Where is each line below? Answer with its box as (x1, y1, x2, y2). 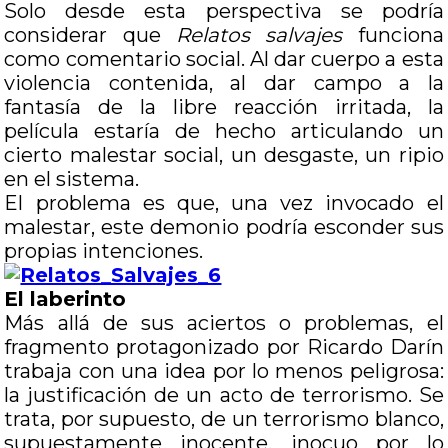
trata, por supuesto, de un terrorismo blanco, (4, 407, 444, 431)
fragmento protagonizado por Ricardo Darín (4, 335, 444, 359)
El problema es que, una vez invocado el (4, 191, 444, 215)
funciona (342, 23, 444, 47)
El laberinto (4, 287, 127, 311)
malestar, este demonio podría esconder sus (4, 215, 444, 239)
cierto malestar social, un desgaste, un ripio (4, 143, 444, 167)
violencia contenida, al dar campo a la (4, 71, 444, 95)
